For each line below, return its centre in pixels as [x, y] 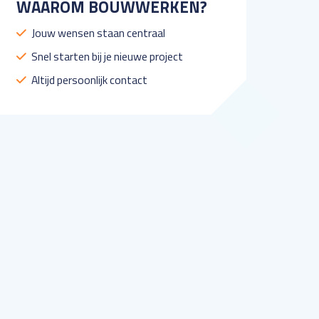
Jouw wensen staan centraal [98, 33]
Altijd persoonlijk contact [89, 80]
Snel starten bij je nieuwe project [106, 56]
